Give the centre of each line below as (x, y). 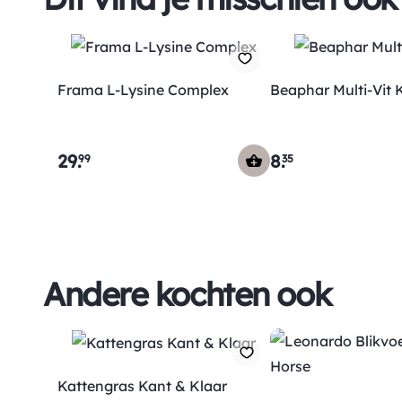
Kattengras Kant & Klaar (142, 385)
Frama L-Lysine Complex (143, 89)
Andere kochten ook (187, 293)
